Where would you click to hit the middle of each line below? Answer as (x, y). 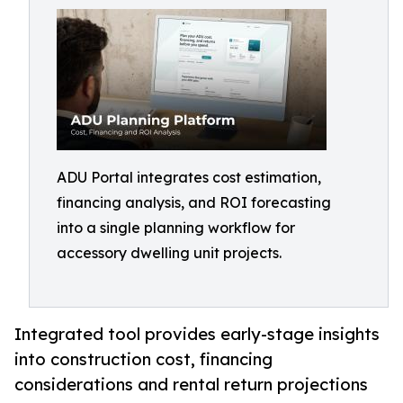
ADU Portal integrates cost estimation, (189, 177)
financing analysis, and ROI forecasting (194, 202)
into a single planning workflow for (176, 228)
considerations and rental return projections (191, 385)
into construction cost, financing (143, 359)
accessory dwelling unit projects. (169, 253)
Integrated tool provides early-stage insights (197, 334)
